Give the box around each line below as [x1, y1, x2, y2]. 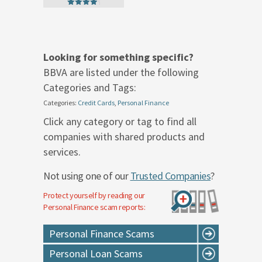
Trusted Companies [130, 168, 211, 182]
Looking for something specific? [43, 50, 196, 64]
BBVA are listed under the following [43, 65, 199, 79]
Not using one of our [43, 168, 130, 182]
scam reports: [98, 201, 145, 212]
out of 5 [71, 13, 93, 19]
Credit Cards [78, 98, 115, 107]
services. [43, 144, 81, 158]
